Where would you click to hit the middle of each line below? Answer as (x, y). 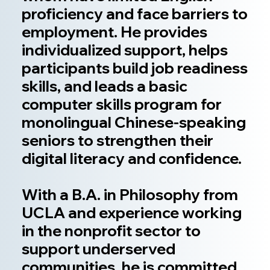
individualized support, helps (125, 49)
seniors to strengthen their (118, 140)
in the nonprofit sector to (111, 230)
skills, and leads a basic (105, 86)
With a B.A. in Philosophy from (130, 194)
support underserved (99, 248)
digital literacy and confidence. (132, 158)
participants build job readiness (135, 67)
